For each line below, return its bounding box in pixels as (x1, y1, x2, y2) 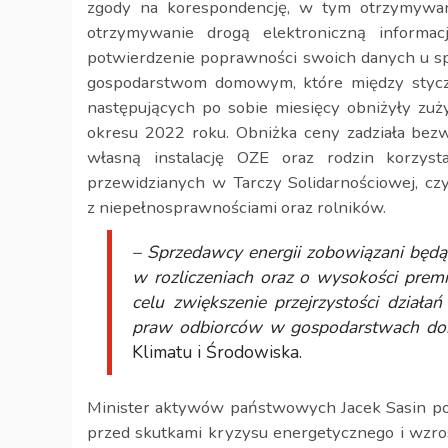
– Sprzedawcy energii (132, 240, 306, 264)
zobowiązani (306, 240, 409, 264)
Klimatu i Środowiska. (132, 340, 302, 364)
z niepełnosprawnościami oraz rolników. (87, 196, 386, 219)
